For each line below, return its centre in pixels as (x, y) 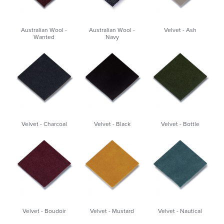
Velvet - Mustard (112, 211)
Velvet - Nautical (180, 211)
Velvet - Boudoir (44, 211)
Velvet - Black (112, 124)
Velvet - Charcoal (44, 124)
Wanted (44, 37)
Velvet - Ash (180, 30)
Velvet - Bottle (180, 124)
